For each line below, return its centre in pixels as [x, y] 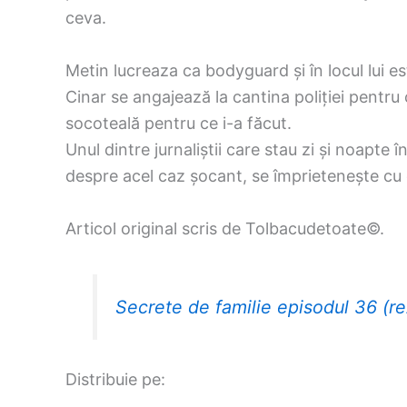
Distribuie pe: [115, 380]
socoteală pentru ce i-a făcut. [179, 123]
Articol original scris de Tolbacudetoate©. [225, 228]
